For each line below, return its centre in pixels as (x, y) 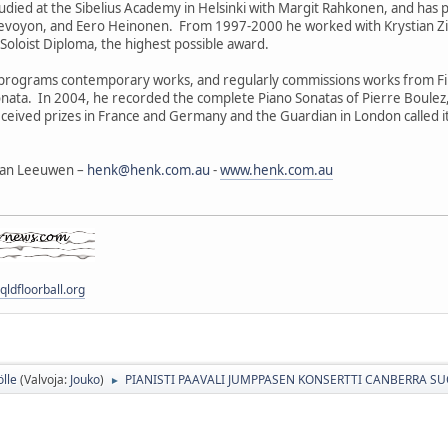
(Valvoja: (45, 379)
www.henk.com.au (276, 169)
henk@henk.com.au (148, 169)
